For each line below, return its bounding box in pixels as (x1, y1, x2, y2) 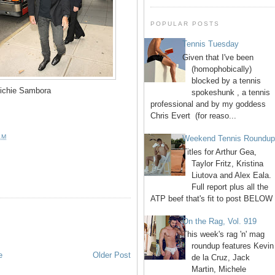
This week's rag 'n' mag (182, 230, 265, 239)
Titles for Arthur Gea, (182, 147, 257, 157)
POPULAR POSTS (150, 20, 220, 27)
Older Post (93, 250, 131, 260)
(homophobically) (192, 64, 252, 74)
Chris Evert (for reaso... (150, 110, 236, 120)
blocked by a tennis (192, 76, 261, 85)
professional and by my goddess (150, 99, 268, 109)
